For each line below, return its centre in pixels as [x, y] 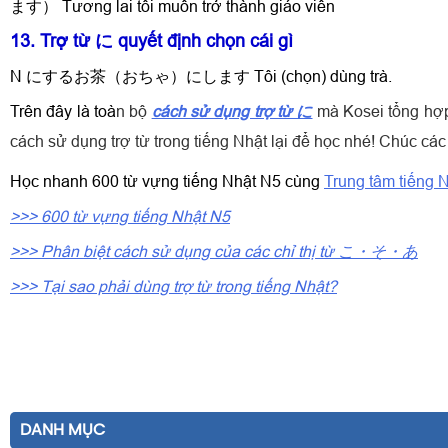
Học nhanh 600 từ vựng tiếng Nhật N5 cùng [167, 181]
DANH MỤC [62, 430]
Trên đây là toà [63, 111]
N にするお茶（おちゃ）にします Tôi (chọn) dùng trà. [201, 76]
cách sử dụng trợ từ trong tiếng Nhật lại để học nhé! [194, 141]
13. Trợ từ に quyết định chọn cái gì [151, 40]
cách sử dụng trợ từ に [232, 111]
